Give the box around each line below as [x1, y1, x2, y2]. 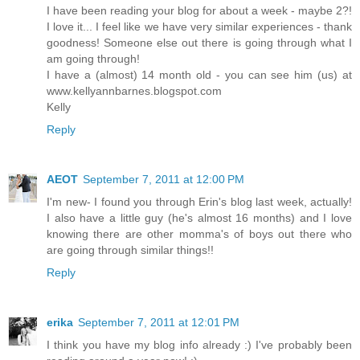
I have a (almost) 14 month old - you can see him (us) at [47, 68, 352, 82]
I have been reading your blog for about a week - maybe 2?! [47, 4, 352, 18]
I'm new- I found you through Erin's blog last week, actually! [47, 195, 352, 209]
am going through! [47, 52, 140, 66]
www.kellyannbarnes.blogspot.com [47, 84, 222, 98]
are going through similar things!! [47, 243, 214, 257]
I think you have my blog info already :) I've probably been [47, 338, 352, 352]
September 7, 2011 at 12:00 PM [83, 173, 244, 186]
